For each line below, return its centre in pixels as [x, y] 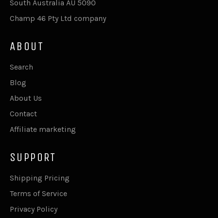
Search [21, 67]
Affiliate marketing [43, 129]
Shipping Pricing [40, 178]
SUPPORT [33, 157]
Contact [23, 113]
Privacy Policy [34, 209]
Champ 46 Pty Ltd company [59, 18]
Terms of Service [38, 193]
